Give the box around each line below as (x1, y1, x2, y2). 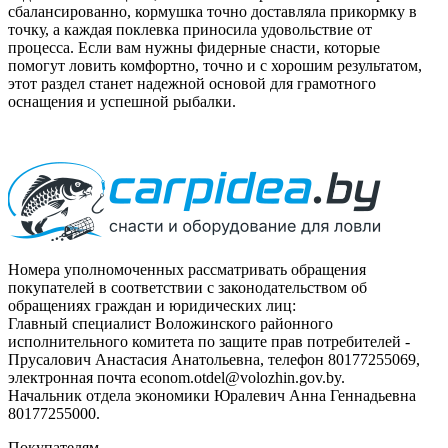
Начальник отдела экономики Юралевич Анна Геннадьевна (8, 386, 416, 404)
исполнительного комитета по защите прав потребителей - (8, 332, 410, 350)
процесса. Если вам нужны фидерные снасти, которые (8, 38, 380, 56)
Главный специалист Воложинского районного (8, 314, 333, 332)
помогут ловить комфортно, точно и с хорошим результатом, (8, 56, 422, 74)
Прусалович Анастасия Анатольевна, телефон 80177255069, (8, 350, 420, 368)
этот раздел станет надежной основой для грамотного (8, 74, 376, 92)
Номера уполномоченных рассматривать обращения (8, 260, 366, 278)
